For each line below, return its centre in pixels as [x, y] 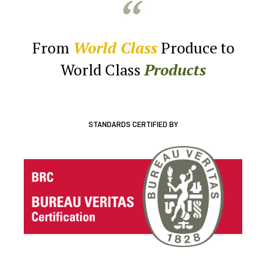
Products [175, 69]
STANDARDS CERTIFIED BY [133, 125]
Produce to [196, 47]
